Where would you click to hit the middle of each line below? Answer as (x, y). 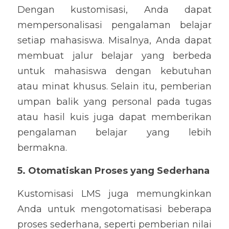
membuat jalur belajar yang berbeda (114, 56)
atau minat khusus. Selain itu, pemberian (114, 86)
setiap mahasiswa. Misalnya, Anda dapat (114, 40)
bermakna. (42, 148)
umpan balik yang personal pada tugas (114, 102)
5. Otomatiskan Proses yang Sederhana (113, 171)
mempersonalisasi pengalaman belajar (114, 25)
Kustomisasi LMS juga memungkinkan (114, 194)
